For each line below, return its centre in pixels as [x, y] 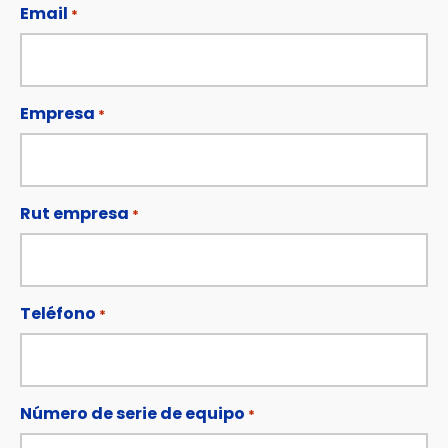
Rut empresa [74, 213]
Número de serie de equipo [132, 413]
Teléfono [58, 313]
